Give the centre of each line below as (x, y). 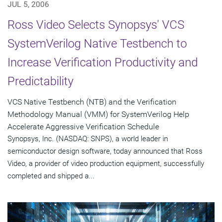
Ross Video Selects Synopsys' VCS (96, 25)
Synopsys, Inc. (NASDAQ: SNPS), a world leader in (88, 139)
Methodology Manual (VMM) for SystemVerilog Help (98, 114)
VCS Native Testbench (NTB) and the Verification (92, 102)
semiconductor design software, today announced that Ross (105, 151)
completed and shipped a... (51, 176)
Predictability (40, 81)
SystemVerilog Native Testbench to (97, 43)
